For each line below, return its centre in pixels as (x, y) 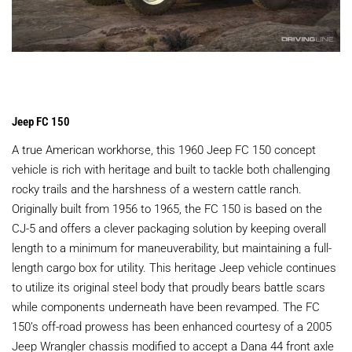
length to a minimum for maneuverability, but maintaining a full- (172, 247)
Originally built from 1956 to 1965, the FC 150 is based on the (167, 208)
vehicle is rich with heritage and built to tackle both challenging (171, 169)
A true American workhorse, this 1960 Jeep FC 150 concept (164, 149)
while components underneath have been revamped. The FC (166, 306)
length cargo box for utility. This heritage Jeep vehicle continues (174, 267)
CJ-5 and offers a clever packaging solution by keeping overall (169, 227)
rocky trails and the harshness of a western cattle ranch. (157, 188)
